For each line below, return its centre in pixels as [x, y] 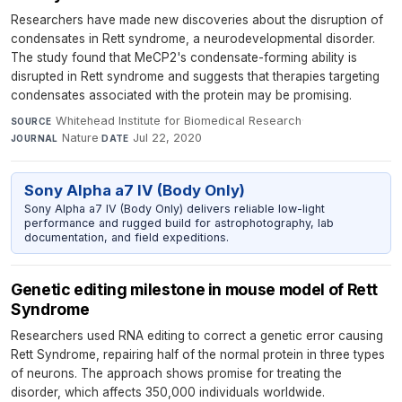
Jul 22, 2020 [168, 138]
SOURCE [31, 122]
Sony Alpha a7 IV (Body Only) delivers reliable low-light [174, 208]
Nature [81, 138]
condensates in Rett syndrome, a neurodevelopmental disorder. [193, 39]
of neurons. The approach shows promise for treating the [176, 374]
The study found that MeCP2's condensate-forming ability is [184, 58]
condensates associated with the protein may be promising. [181, 96]
